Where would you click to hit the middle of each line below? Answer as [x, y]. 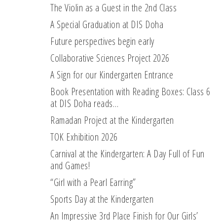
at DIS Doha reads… [84, 103]
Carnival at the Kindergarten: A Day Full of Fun [128, 153]
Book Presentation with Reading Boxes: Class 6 [130, 91]
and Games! [70, 165]
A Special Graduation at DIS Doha [107, 24]
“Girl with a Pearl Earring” [93, 182]
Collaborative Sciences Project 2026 [110, 58]
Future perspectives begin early [102, 41]
